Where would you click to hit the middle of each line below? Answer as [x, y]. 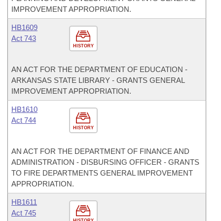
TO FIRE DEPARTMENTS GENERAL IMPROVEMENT [102, 173]
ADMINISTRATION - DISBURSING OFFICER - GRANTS [105, 162]
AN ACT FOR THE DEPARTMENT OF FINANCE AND [100, 151]
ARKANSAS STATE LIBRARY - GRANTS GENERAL [98, 80]
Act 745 [24, 213]
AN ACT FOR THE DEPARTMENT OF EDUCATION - [99, 69]
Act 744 [24, 120]
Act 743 [24, 38]
